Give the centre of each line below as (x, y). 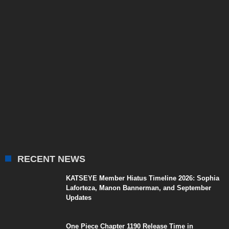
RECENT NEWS (51, 159)
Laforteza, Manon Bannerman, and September (139, 188)
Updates (79, 197)
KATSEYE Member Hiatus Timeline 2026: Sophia (143, 178)
